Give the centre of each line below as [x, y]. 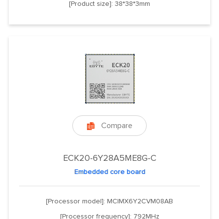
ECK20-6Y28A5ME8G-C [109, 158]
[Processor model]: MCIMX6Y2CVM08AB [109, 201]
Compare [117, 125]
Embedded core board [109, 172]
